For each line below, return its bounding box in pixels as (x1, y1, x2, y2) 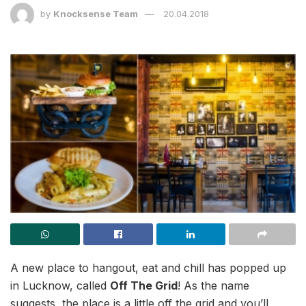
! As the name (178, 278, 249, 292)
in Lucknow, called (10, 278, 110, 292)
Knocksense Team (53, 8, 138, 20)
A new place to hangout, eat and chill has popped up (10, 260, 286, 275)
